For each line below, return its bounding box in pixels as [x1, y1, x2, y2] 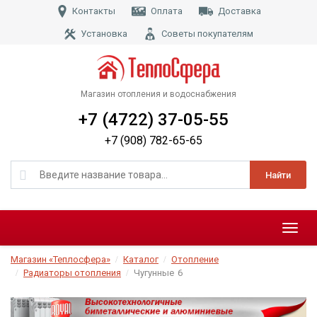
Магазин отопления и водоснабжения [81, 89, 236, 100]
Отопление [171, 254, 219, 265]
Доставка [218, 6, 261, 16]
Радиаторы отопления [23, 267, 121, 279]
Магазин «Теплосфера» [11, 254, 110, 265]
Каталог [123, 254, 158, 265]
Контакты [72, 6, 115, 16]
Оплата [151, 6, 183, 16]
